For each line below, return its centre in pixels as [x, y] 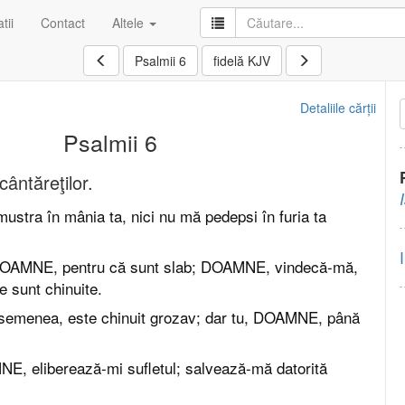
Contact [63, 23]
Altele [130, 23]
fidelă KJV [242, 61]
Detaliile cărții [338, 108]
